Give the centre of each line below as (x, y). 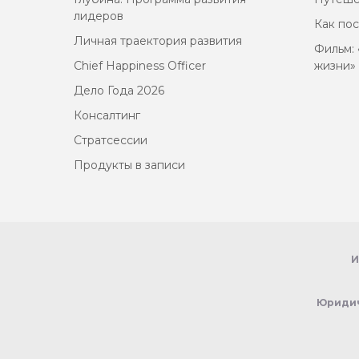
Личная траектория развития (158, 41)
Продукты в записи (129, 165)
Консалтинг (107, 115)
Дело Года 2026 (119, 91)
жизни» (335, 66)
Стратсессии (111, 140)
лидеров (99, 16)
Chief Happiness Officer (140, 66)
